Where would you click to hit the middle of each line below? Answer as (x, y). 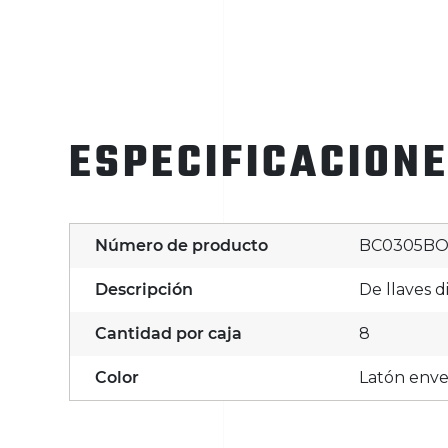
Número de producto (181, 246)
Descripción (144, 290)
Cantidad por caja (168, 334)
